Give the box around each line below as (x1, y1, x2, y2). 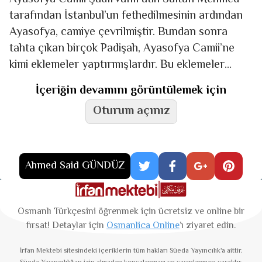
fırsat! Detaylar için (26, 218, 106, 233)
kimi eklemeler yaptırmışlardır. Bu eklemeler (9, 56, 225, 74)
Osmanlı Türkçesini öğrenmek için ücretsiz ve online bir (18, 204, 244, 219)
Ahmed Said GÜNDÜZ (25, 157, 125, 174)
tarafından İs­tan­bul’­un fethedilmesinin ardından (9, 6, 243, 25)
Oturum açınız (92, 102, 170, 120)
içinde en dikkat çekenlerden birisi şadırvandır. (9, 72, 235, 91)
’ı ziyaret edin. (180, 218, 236, 233)
